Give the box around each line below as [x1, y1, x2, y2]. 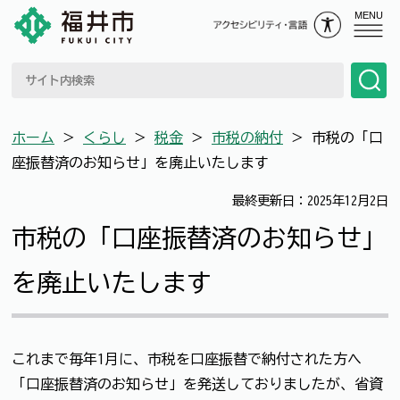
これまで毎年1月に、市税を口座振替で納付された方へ [12, 351, 362, 366]
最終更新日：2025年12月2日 [232, 194, 388, 207]
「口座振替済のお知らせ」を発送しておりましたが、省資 [12, 376, 383, 391]
